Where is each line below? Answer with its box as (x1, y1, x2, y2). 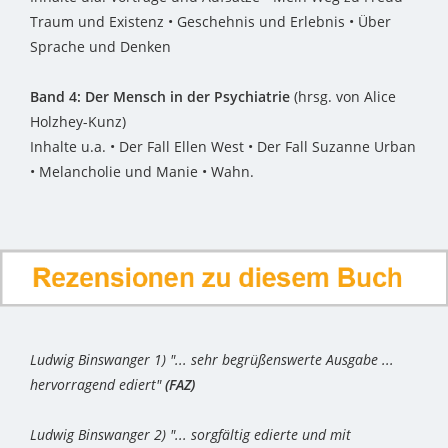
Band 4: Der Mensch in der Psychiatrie (30, 87, 290, 107)
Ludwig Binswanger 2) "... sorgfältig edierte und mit (30, 425, 351, 445)
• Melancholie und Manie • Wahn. (30, 162, 258, 182)
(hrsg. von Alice (290, 87, 396, 107)
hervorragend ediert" (30, 375, 165, 395)
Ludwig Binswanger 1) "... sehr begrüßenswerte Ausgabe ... (30, 350, 394, 370)
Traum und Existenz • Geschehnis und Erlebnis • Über (30, 12, 391, 32)
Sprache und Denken (30, 37, 171, 57)
